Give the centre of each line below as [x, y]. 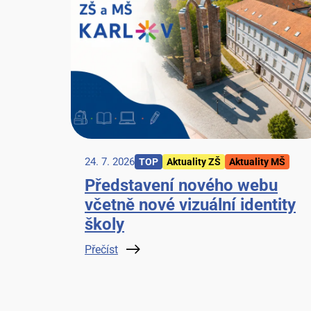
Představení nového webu [181, 186]
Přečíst [101, 250]
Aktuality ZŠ [194, 162]
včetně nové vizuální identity [190, 205]
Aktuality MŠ [257, 162]
